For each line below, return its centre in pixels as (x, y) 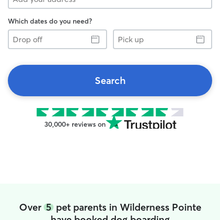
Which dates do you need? (50, 21)
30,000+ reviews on (75, 124)
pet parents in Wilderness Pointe (127, 207)
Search (110, 80)
